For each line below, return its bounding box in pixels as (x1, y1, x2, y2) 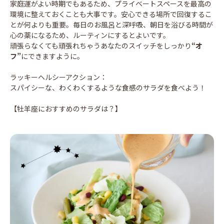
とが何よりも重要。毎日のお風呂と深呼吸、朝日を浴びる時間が (10, 19, 213, 29)
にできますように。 (21, 50, 84, 61)
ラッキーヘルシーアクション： (10, 71, 107, 82)
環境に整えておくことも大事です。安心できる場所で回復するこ (10, 8, 212, 19)
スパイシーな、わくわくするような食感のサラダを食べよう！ (10, 82, 206, 92)
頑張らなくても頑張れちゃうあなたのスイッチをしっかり (10, 40, 191, 50)
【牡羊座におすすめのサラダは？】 (10, 103, 122, 113)
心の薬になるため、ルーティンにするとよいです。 (10, 29, 170, 40)
